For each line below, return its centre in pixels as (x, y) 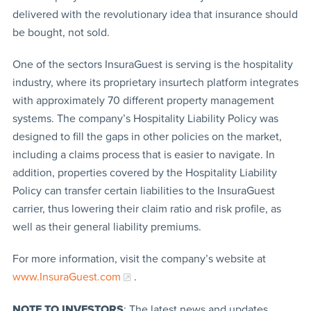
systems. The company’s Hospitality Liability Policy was (145, 118)
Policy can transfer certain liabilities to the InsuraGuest (143, 191)
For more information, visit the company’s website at (139, 259)
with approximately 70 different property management (143, 100)
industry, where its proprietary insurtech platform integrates (155, 82)
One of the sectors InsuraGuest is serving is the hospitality (152, 64)
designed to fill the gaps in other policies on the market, (147, 136)
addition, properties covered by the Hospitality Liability (144, 173)
